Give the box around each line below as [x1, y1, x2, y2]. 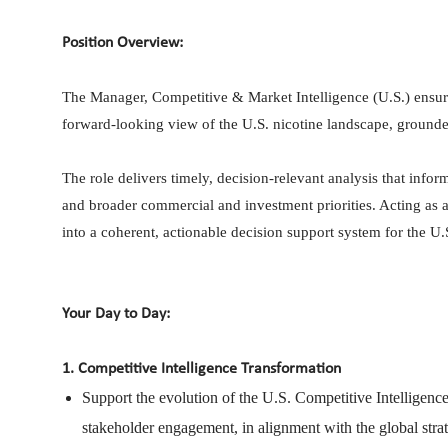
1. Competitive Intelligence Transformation [62, 360, 341, 377]
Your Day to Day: [62, 305, 170, 322]
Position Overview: [62, 34, 183, 51]
